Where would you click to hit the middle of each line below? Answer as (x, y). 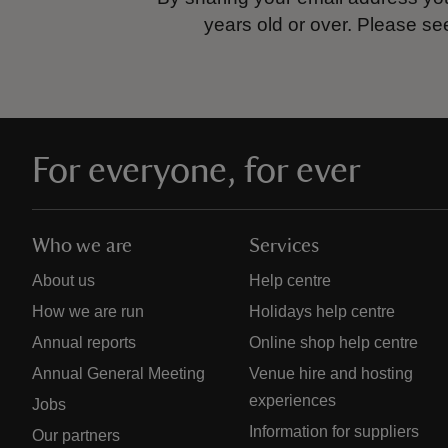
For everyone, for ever (196, 171)
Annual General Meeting (118, 373)
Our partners (76, 435)
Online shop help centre (334, 342)
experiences (293, 400)
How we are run (88, 311)
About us (63, 280)
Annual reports (84, 342)
